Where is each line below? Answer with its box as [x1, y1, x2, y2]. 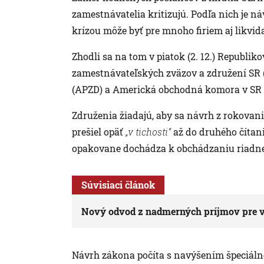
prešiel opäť [72, 125, 126, 138]
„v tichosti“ [126, 125, 171, 138]
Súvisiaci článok [81, 178, 155, 191]
